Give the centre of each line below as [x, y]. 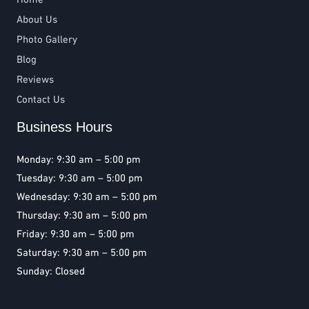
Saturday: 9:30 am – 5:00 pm [82, 253]
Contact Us [41, 100]
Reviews [35, 80]
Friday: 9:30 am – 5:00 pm [76, 234]
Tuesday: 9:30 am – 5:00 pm [80, 178]
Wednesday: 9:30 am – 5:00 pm [87, 197]
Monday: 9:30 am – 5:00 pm [79, 160]
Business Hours [64, 127]
